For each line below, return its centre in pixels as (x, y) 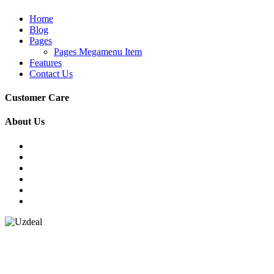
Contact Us (51, 73)
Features (46, 62)
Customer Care (37, 98)
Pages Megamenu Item (98, 51)
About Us (25, 122)
